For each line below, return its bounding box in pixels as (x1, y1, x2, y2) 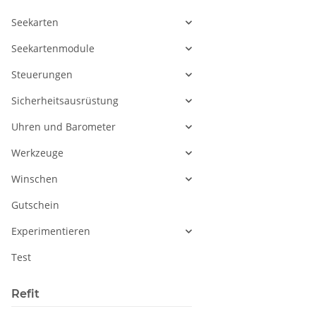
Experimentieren (11, 224, 90, 238)
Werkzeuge (11, 146, 63, 160)
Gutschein (11, 198, 59, 212)
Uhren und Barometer (11, 120, 116, 134)
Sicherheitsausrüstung (11, 94, 119, 108)
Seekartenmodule (11, 42, 95, 56)
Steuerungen (11, 68, 73, 82)
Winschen (11, 172, 58, 186)
